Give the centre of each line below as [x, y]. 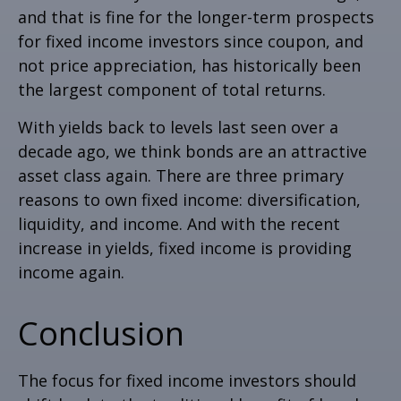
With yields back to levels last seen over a [178, 127]
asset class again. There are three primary [181, 175]
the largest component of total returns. [172, 89]
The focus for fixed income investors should [187, 380]
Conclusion [101, 333]
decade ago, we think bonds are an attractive [192, 151]
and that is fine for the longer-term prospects [196, 17]
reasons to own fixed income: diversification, [189, 199]
